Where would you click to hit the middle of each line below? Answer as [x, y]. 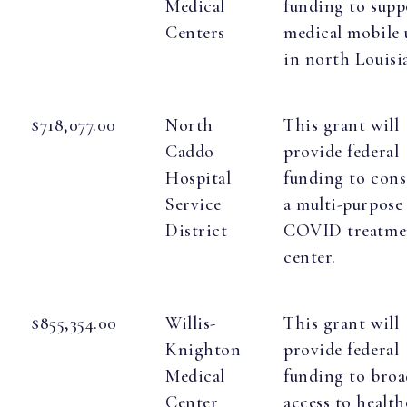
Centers [195, 33]
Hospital [199, 179]
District [197, 231]
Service [194, 205]
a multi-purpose [343, 205]
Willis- [191, 324]
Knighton [203, 350]
